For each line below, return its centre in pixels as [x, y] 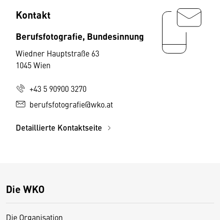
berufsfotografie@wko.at [71, 104]
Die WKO [25, 189]
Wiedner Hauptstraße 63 [57, 53]
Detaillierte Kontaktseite [60, 127]
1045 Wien [33, 65]
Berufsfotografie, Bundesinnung [80, 36]
